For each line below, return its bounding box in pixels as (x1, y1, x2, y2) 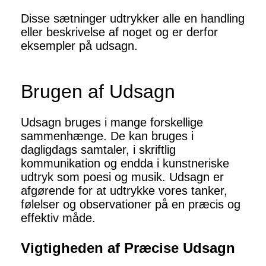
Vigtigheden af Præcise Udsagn (21, 240, 235, 256)
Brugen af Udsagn (21, 81, 175, 103)
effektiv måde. (21, 211, 96, 225)
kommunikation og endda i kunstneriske (21, 157, 229, 170)
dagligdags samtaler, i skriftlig (21, 143, 176, 157)
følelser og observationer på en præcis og (21, 198, 240, 211)
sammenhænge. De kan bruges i (21, 129, 194, 143)
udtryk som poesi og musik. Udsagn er (21, 170, 224, 184)
